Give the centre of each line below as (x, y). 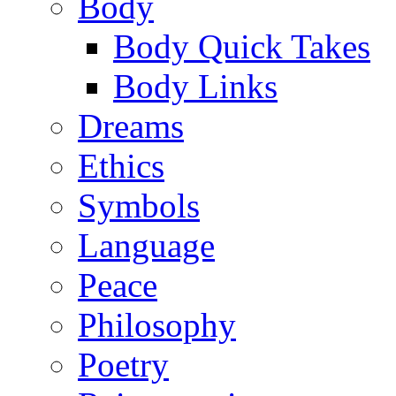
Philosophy (157, 325)
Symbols (139, 206)
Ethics (121, 166)
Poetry (123, 365)
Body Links (195, 86)
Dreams (131, 126)
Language (146, 245)
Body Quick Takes (242, 46)
